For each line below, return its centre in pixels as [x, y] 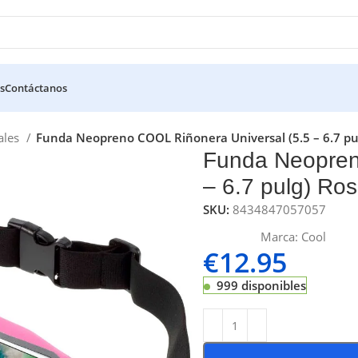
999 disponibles [261, 285]
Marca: [281, 237]
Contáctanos [36, 88]
